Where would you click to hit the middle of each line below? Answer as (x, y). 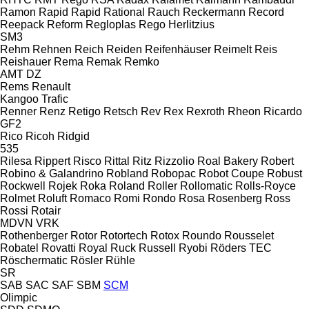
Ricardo (283, 111)
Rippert (52, 161)
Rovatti (59, 248)
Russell (157, 248)
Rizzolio (175, 161)
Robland (127, 173)
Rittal (117, 161)
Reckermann (214, 12)
